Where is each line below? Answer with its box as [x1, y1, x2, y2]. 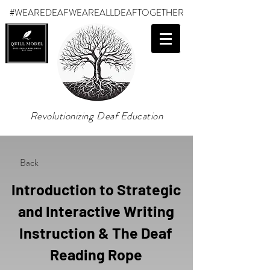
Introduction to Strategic [11, 180, 181, 198]
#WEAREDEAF [9, 6, 69, 19]
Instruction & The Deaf [19, 224, 172, 242]
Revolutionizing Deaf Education [30, 108, 163, 123]
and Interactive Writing [17, 202, 174, 220]
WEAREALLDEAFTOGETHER [68, 6, 184, 19]
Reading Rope [49, 245, 142, 263]
